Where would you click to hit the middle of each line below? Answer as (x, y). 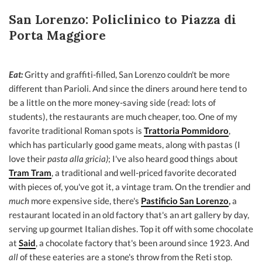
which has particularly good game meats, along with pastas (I (125, 144)
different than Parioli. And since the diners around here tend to (128, 88)
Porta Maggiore (57, 35)
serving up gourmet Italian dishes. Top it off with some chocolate (131, 229)
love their (28, 158)
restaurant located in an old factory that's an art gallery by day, (129, 215)
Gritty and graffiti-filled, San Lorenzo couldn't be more (127, 74)
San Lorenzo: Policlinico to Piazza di (123, 20)
